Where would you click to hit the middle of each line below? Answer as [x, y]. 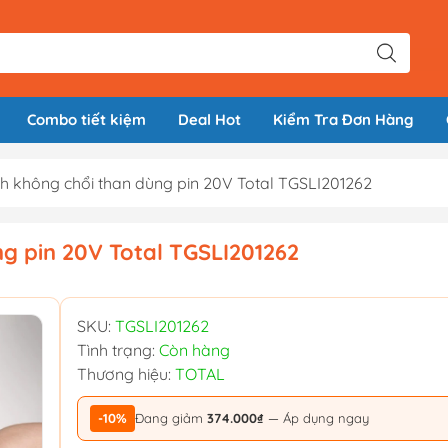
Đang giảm [171, 418]
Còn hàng [194, 350]
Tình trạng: [118, 350]
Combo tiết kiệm [86, 120]
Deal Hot [209, 120]
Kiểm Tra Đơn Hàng [343, 120]
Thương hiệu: [126, 374]
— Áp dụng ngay [316, 418]
